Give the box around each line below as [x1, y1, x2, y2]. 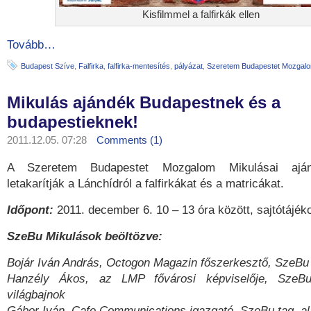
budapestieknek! [7, 112, 138, 131]
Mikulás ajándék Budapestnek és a [7, 93, 280, 112]
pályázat [174, 62, 203, 70]
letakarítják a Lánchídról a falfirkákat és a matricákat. [7, 177, 284, 190]
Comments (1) [96, 134, 162, 146]
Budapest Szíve [21, 62, 74, 70]
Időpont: [7, 203, 57, 217]
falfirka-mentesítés [108, 62, 170, 70]
